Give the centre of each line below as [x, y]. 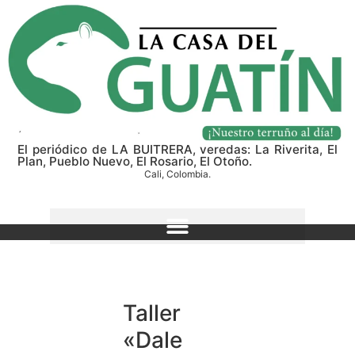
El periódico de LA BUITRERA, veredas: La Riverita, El [177, 149]
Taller [152, 313]
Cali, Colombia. [177, 174]
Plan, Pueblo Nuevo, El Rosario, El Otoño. [135, 161]
